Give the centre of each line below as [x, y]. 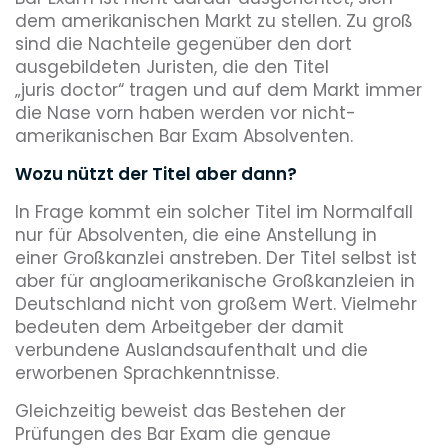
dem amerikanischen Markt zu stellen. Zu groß [214, 21]
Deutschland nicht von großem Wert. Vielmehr [216, 304]
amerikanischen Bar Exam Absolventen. [186, 136]
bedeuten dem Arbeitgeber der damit [179, 327]
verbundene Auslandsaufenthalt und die [191, 350]
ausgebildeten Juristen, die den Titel [172, 67]
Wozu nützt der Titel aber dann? [156, 174]
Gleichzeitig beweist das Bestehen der [180, 411]
